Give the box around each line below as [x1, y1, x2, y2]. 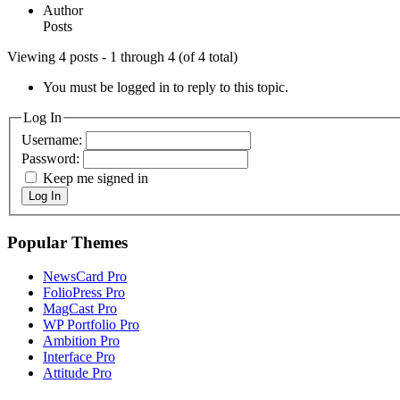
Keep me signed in [43, 170, 148, 186]
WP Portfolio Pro [43, 317, 139, 333]
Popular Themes [7, 232, 128, 252]
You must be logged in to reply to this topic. [43, 79, 288, 96]
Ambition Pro [43, 333, 120, 349]
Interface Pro [43, 349, 115, 365]
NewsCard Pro [43, 269, 127, 285]
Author [43, 3, 83, 19]
